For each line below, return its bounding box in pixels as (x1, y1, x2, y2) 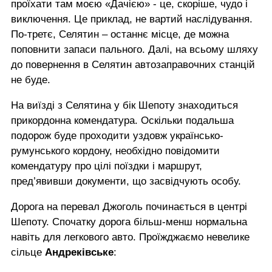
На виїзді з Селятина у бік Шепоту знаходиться (11, 99, 238, 111)
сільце (11, 246, 45, 258)
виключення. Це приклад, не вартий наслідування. (11, 13, 253, 25)
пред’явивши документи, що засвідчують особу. (11, 175, 241, 187)
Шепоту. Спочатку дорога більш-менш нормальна (11, 216, 247, 228)
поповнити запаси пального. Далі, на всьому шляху (11, 43, 258, 55)
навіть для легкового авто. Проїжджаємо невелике (11, 231, 250, 243)
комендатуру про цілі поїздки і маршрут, (11, 160, 202, 172)
